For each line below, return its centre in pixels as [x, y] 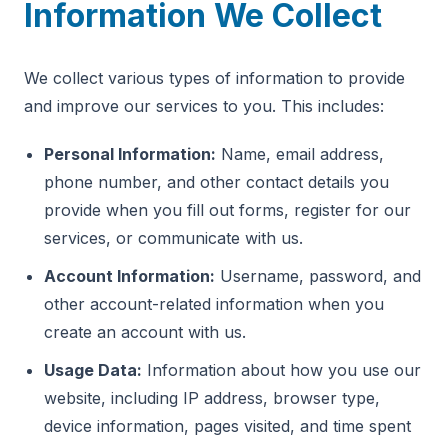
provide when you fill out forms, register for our [227, 210]
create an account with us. [145, 332]
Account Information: [129, 276]
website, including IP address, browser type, [212, 398]
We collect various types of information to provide [214, 78]
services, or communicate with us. [173, 238]
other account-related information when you [214, 304]
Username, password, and [318, 276]
